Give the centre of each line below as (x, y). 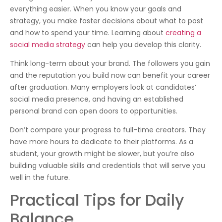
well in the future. (40, 178)
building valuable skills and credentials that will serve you (108, 166)
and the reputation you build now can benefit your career (110, 76)
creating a (183, 32)
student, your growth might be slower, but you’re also (102, 154)
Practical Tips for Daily (97, 200)
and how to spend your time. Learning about (88, 32)
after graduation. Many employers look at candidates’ (103, 87)
